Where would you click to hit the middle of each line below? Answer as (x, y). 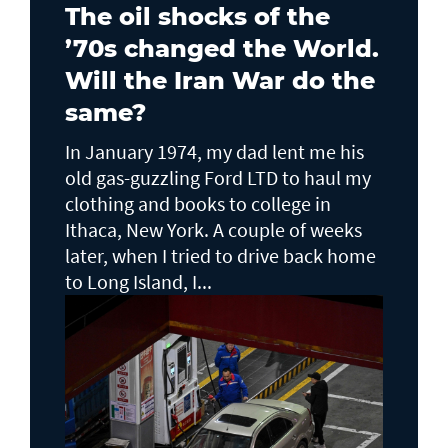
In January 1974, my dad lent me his (214, 151)
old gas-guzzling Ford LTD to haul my (218, 177)
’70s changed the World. (222, 48)
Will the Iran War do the (220, 80)
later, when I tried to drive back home (220, 255)
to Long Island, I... (138, 281)
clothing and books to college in (198, 203)
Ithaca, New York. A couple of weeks (213, 229)
